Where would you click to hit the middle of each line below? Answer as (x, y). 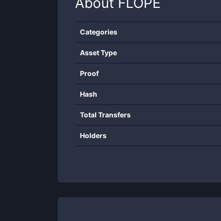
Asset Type (98, 53)
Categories (99, 32)
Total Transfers (105, 115)
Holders (93, 135)
